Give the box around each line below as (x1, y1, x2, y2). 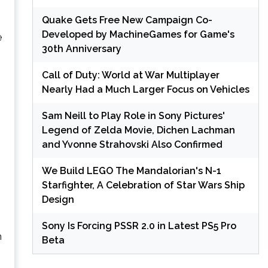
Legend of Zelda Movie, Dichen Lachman (41, 124, 235, 136)
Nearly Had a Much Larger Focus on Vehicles (41, 83, 249, 95)
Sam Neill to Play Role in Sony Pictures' (41, 109, 225, 121)
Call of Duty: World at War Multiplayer (41, 69, 220, 81)
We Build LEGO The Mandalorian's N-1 (41, 165, 221, 176)
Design (41, 193, 74, 205)
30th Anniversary (41, 42, 121, 54)
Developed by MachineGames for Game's (41, 28, 234, 40)
